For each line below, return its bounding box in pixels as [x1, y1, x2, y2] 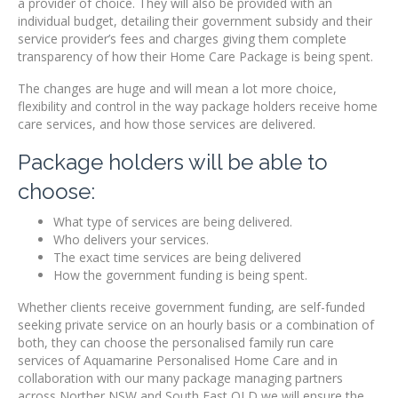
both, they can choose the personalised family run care [18, 334, 334, 352]
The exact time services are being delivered [53, 249, 301, 267]
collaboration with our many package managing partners [18, 370, 343, 387]
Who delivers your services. [53, 231, 209, 249]
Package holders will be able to [18, 149, 328, 176]
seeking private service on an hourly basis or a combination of [18, 316, 374, 334]
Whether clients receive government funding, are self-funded [18, 298, 365, 316]
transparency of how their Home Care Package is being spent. [18, 48, 373, 66]
